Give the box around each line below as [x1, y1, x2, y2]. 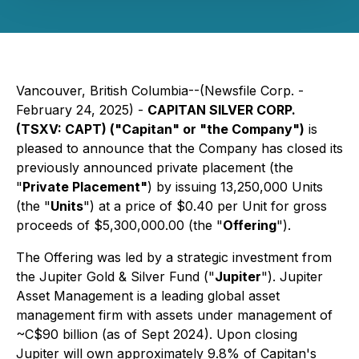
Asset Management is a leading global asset [16, 288, 280, 304]
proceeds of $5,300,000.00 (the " [16, 217, 223, 233]
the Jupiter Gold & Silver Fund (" [16, 268, 215, 284]
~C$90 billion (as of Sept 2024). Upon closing [16, 326, 297, 342]
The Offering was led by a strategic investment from [16, 249, 332, 265]
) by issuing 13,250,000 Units [147, 179, 323, 195]
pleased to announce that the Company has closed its [16, 140, 343, 156]
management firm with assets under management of [16, 307, 333, 323]
